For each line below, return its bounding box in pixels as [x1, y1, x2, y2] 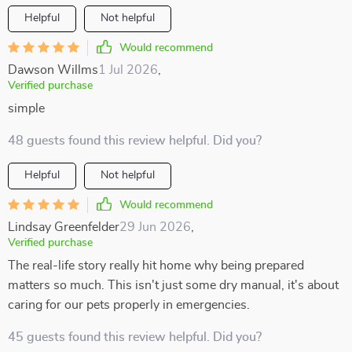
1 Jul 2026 [98, 64, 158, 76]
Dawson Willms [8, 64, 98, 76]
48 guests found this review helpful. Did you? [8, 134, 262, 147]
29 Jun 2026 [119, 221, 191, 233]
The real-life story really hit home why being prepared [8, 259, 304, 272]
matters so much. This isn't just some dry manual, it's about [8, 279, 339, 291]
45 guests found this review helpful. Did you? [8, 331, 262, 343]
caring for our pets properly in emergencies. [8, 299, 250, 311]
